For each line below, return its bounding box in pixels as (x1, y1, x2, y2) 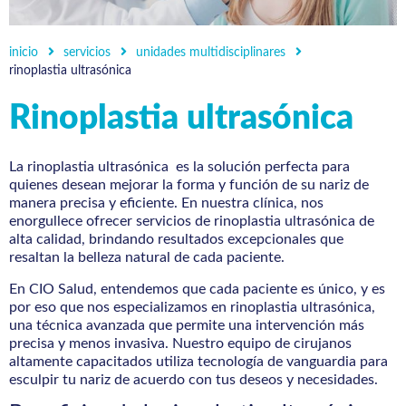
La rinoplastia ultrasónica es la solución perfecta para (9, 159, 350, 175)
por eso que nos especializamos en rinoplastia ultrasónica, (9, 299, 375, 314)
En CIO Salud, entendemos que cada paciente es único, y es (9, 281, 385, 296)
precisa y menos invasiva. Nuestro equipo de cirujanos (9, 335, 352, 351)
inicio (9, 46, 38, 60)
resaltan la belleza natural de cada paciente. (9, 250, 285, 266)
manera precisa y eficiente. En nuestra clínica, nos (9, 196, 324, 211)
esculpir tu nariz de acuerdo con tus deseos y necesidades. (9, 372, 378, 387)
